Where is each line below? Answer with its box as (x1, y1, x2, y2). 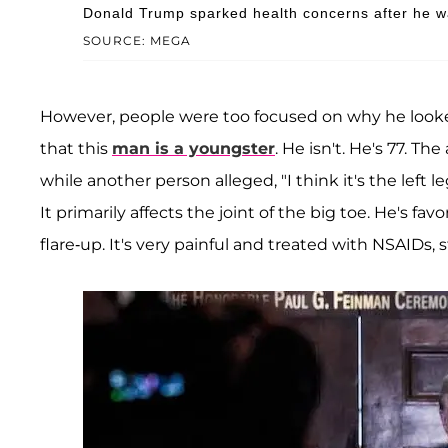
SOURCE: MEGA (82, 33, 191, 49)
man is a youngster (112, 139, 275, 159)
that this (40, 139, 112, 159)
